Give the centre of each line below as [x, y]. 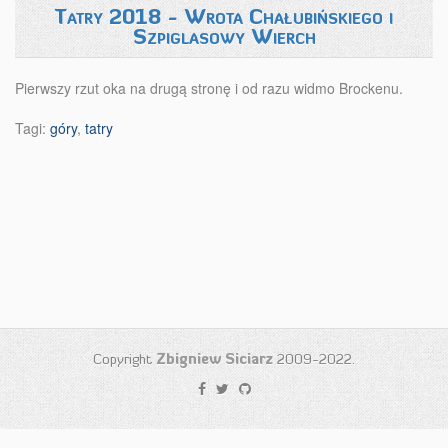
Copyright [124, 359]
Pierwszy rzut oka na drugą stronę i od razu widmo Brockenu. [209, 88]
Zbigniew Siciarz [214, 359]
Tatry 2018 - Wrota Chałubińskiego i [224, 17]
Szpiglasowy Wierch [224, 37]
